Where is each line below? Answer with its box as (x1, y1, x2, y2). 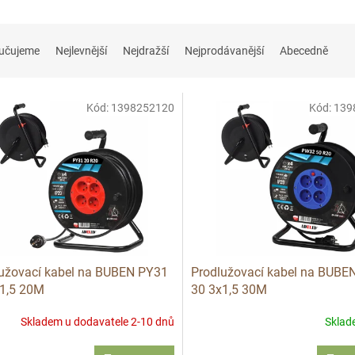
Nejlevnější (55, 44, 107, 58)
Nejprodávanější (185, 44, 264, 58)
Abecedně (280, 44, 328, 58)
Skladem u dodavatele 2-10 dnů (20, 315, 174, 329)
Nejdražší (123, 44, 169, 58)
